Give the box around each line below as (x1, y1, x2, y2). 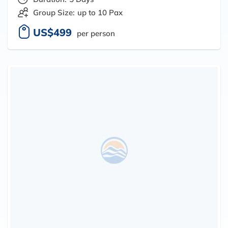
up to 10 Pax (77, 7, 123, 17)
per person (77, 28, 115, 38)
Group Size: (33, 7, 75, 17)
